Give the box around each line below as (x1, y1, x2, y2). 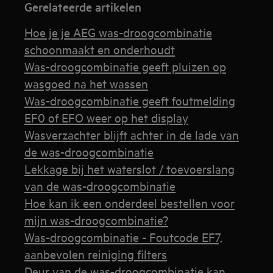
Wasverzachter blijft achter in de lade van (24, 127, 239, 142)
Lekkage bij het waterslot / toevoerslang (24, 161, 235, 176)
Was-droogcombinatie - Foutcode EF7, (24, 229, 223, 244)
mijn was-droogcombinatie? (24, 212, 169, 227)
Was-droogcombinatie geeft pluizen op (24, 58, 227, 74)
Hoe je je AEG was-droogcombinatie (24, 24, 213, 40)
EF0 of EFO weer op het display (24, 110, 189, 125)
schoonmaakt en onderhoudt (24, 41, 175, 57)
